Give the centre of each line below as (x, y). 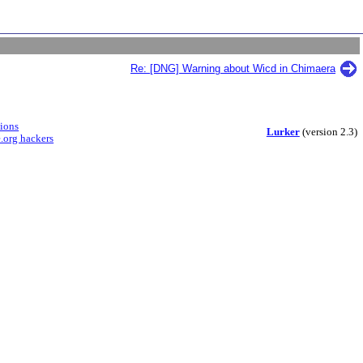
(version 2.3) (328, 132)
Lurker (283, 132)
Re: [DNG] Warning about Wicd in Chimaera (233, 68)
